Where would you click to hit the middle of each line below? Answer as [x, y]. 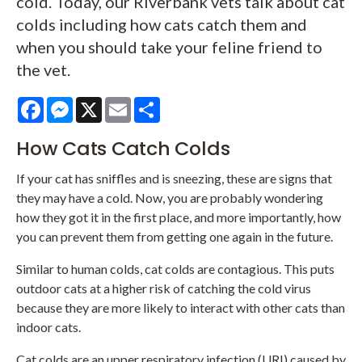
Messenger [104, 103]
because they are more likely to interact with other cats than [181, 308]
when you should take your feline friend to [169, 47]
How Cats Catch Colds [123, 149]
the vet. [43, 70]
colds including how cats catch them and [162, 25]
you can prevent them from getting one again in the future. [175, 237]
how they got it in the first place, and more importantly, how [179, 217]
